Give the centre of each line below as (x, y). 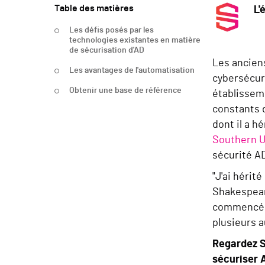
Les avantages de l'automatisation (132, 70)
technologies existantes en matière (135, 40)
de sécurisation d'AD (107, 50)
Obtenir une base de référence (125, 90)
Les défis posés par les (112, 30)
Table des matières (94, 8)
